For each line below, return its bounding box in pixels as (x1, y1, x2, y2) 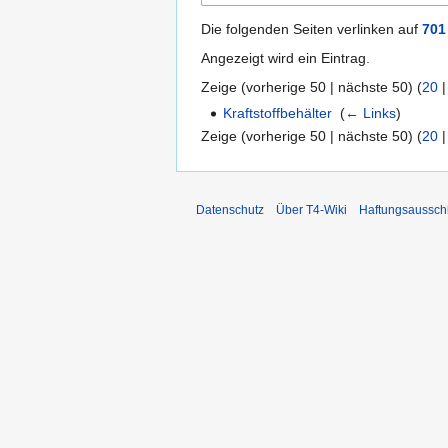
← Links (345, 104, 397, 121)
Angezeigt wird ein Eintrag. (201, 49, 370, 66)
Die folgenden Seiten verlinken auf (201, 20, 422, 37)
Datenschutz (196, 203, 264, 218)
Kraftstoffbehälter (223, 104, 333, 121)
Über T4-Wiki (276, 203, 347, 218)
